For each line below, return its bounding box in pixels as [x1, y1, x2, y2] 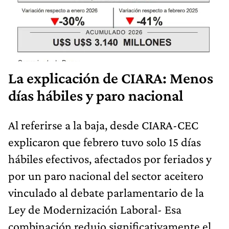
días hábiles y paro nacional [8, 86, 184, 104]
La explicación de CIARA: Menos [8, 69, 213, 87]
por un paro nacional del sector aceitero [8, 168, 203, 182]
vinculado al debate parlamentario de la [8, 185, 204, 199]
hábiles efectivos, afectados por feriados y [8, 151, 212, 166]
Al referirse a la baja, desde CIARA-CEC [8, 118, 198, 132]
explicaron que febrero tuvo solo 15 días [8, 134, 201, 149]
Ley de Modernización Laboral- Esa [8, 202, 181, 216]
